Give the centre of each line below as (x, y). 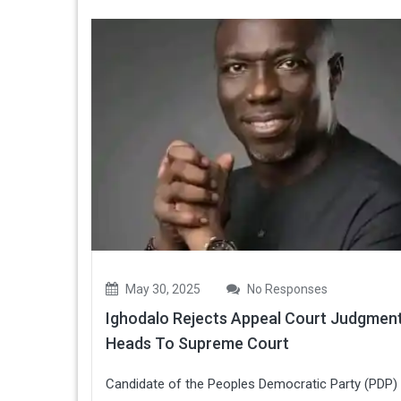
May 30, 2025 (162, 290)
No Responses (286, 290)
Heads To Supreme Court (197, 344)
